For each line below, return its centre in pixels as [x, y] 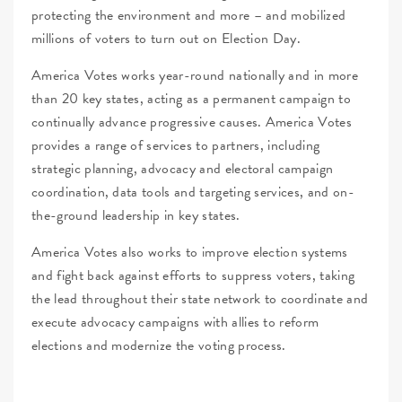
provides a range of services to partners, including [176, 146]
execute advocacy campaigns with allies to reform [175, 323]
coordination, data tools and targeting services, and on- [193, 192]
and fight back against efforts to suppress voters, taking [193, 276]
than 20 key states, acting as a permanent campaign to [191, 99]
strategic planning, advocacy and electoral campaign [183, 169]
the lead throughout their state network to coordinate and [200, 299]
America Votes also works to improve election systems [190, 253]
